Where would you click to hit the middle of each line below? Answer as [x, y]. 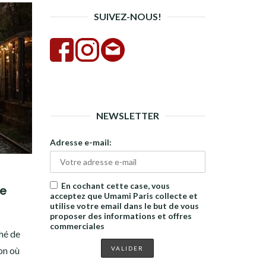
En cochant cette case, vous [115, 186]
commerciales [77, 226]
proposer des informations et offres [121, 216]
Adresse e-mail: [80, 142]
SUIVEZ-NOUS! [127, 16]
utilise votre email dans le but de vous [124, 206]
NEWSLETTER [127, 115]
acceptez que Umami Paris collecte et [123, 196]
